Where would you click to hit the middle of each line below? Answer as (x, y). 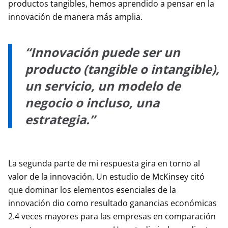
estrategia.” (60, 119)
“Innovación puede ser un (103, 52)
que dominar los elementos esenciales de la (92, 190)
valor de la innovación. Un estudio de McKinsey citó (106, 177)
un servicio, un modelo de (103, 86)
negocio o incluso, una (92, 103)
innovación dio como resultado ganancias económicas (112, 203)
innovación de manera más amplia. (75, 17)
